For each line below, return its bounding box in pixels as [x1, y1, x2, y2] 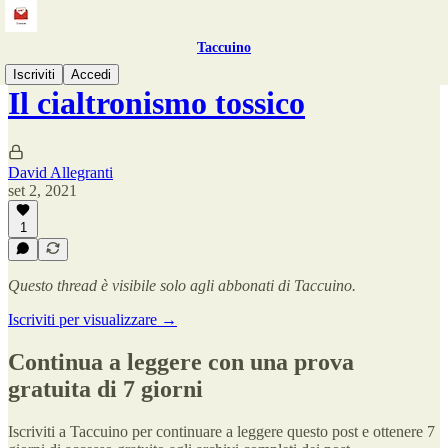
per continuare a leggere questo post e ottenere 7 [128, 422, 435, 440]
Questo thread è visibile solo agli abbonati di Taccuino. [8, 277, 356, 294]
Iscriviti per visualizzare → [8, 311, 177, 328]
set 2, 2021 [8, 181, 77, 199]
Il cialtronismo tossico [8, 85, 305, 122]
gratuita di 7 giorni [8, 375, 203, 402]
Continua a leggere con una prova [8, 348, 354, 375]
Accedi [71, 67, 111, 82]
